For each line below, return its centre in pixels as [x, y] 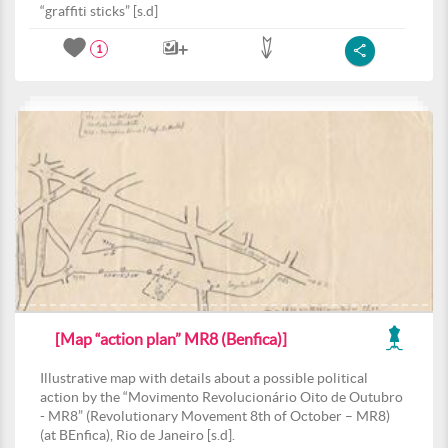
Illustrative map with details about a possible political [204, 378]
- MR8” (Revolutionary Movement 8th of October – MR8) [215, 416]
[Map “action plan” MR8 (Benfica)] [171, 339]
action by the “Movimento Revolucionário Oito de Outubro [221, 397]
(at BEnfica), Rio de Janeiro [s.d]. [137, 435]
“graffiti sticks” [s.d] [99, 11]
